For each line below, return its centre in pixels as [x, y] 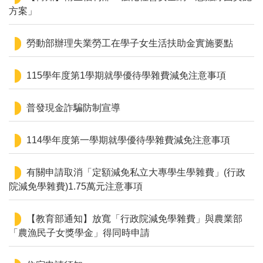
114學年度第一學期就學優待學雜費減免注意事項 [128, 140]
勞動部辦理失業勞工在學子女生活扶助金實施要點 [130, 43]
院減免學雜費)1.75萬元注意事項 [76, 186]
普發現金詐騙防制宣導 [73, 107]
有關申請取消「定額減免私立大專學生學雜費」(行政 [136, 172]
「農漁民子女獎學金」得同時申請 [79, 232]
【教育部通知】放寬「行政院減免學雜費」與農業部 [134, 218]
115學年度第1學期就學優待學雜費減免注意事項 [126, 75]
